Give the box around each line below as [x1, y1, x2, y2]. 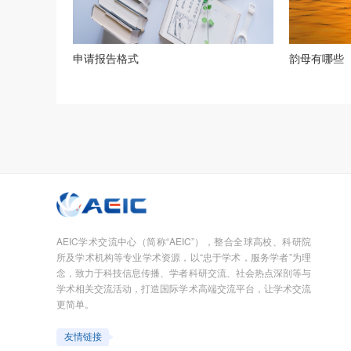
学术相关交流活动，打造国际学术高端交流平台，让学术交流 [56, 280, 311, 295]
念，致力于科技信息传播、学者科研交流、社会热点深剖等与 [56, 265, 311, 279]
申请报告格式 [73, 50, 139, 66]
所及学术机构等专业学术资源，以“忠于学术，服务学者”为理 [56, 249, 311, 263]
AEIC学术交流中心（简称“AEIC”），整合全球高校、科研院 [56, 233, 311, 248]
